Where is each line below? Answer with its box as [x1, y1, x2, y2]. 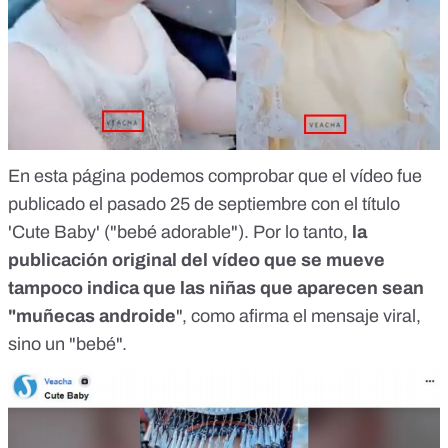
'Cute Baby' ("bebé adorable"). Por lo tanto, [8, 221, 348, 242]
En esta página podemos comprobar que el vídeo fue [8, 165, 422, 186]
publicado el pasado [8, 193, 170, 214]
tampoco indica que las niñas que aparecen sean [8, 277, 424, 298]
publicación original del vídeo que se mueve [8, 249, 385, 270]
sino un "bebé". [8, 333, 127, 354]
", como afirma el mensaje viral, [176, 305, 421, 326]
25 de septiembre [170, 193, 307, 214]
